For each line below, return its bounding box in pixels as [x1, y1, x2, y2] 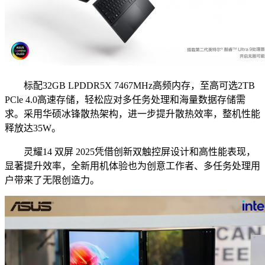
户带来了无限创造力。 [5, 175, 99, 186]
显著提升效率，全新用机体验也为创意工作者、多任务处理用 [5, 161, 260, 172]
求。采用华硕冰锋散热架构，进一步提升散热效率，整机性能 [5, 109, 260, 119]
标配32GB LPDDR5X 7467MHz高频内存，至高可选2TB [5, 80, 255, 91]
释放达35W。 [5, 123, 61, 134]
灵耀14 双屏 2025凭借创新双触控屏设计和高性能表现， [5, 147, 256, 157]
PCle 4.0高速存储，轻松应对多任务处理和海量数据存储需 [5, 95, 245, 105]
